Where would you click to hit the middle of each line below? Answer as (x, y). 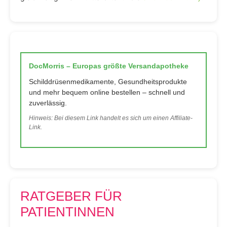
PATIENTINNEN (67, 212)
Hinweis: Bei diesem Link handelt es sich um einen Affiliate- (111, 118)
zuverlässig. (48, 103)
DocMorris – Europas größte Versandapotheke (109, 66)
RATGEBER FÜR (71, 196)
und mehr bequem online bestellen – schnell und (107, 92)
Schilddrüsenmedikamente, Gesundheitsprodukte (108, 82)
